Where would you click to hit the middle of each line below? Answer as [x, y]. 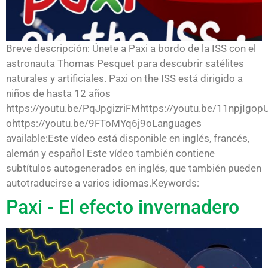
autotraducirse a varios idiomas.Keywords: [103, 183]
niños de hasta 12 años [58, 93]
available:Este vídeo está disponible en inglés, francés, [128, 138]
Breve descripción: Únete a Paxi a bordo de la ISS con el [131, 48]
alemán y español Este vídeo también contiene [110, 153]
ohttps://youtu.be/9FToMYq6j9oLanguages [104, 123]
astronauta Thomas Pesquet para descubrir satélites [125, 63]
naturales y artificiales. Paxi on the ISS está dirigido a [124, 78]
